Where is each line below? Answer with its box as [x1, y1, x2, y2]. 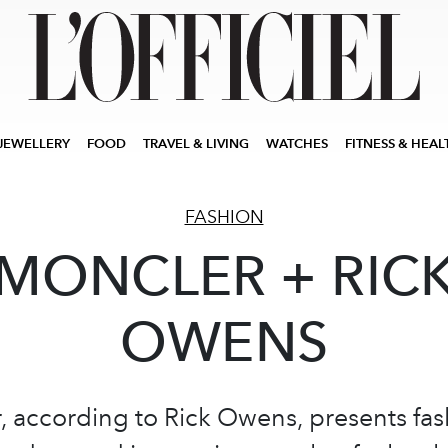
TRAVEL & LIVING [143, 136, 249, 151]
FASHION [184, 206, 264, 228]
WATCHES [266, 136, 328, 151]
